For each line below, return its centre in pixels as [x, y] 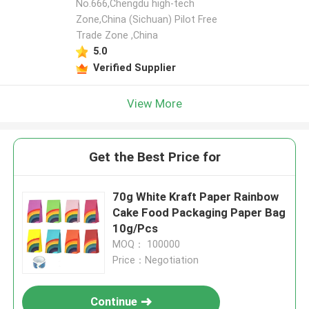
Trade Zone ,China [117, 36]
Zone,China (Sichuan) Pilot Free [146, 20]
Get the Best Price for [154, 157]
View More [154, 103]
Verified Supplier [134, 67]
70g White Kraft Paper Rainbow [196, 197]
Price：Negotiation [156, 260]
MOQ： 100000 [147, 245]
